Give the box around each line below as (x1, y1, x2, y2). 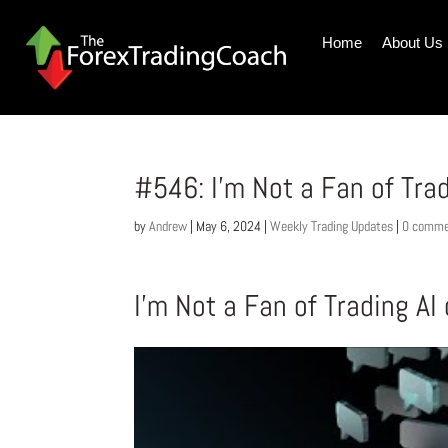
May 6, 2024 (196, 217, 262, 236)
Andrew (149, 217, 188, 236)
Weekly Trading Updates (270, 217, 394, 236)
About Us (381, 34, 443, 51)
